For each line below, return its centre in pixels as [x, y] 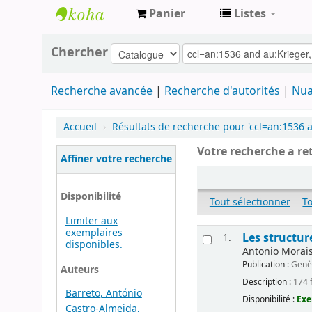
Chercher [79, 53]
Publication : [267, 264]
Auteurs [79, 270]
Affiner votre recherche [116, 159]
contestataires [106, 62]
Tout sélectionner [250, 203]
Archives [85, 39]
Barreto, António [103, 294]
